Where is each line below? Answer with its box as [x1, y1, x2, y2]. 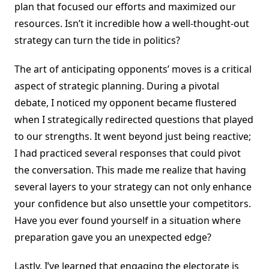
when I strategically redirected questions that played [14, 113, 253, 127]
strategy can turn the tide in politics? [14, 34, 180, 47]
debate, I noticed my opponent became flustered [14, 96, 237, 110]
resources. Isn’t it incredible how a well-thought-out [14, 17, 249, 31]
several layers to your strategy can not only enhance [14, 180, 252, 194]
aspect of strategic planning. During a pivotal [14, 79, 219, 93]
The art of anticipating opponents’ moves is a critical [14, 62, 252, 76]
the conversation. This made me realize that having [14, 163, 246, 177]
